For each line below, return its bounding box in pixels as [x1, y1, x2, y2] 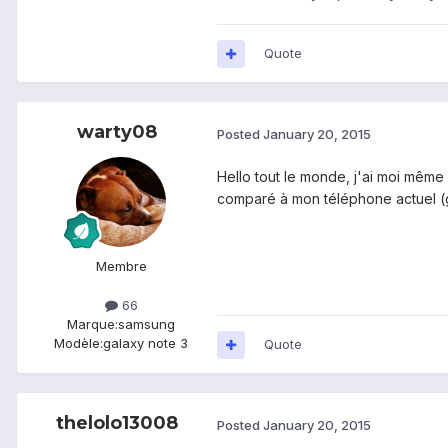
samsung [118, 316, 175, 333]
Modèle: [54, 335, 103, 352]
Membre [95, 258, 147, 275]
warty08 [77, 121, 157, 144]
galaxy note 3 [103, 335, 188, 352]
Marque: [67, 316, 118, 333]
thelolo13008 [56, 412, 178, 435]
